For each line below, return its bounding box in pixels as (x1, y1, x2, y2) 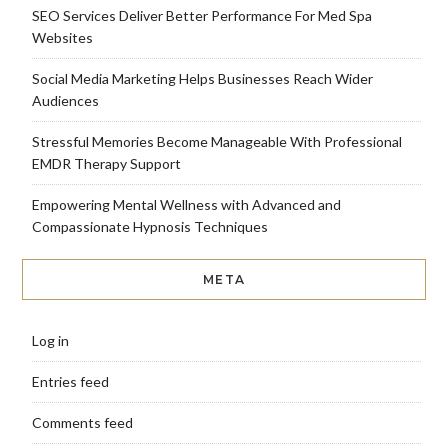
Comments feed (31, 413, 133, 431)
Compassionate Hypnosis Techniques (31, 217, 268, 235)
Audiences (31, 91, 99, 109)
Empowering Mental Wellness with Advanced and (31, 195, 341, 213)
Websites (31, 28, 93, 46)
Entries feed (31, 372, 109, 390)
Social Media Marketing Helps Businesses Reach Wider (31, 69, 373, 87)
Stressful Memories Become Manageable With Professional (31, 132, 402, 150)
